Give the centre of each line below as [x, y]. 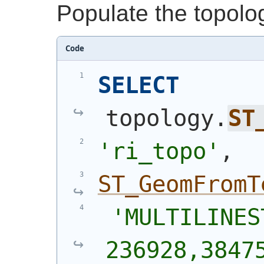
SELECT [138, 85]
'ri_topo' [159, 151]
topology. [166, 118]
